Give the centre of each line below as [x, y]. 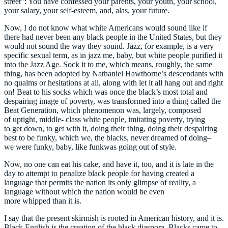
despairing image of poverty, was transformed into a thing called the [112, 101]
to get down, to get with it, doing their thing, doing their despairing [111, 128]
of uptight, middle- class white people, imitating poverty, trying [105, 119]
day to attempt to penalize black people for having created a [99, 173]
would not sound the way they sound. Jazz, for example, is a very [109, 46]
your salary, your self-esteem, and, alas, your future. [87, 10]
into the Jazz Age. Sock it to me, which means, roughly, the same [108, 64]
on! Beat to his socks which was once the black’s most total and [106, 92]
